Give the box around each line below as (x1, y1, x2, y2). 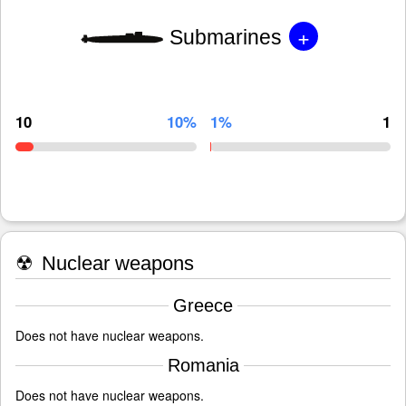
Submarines (169, 24, 282, 49)
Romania (167, 355, 239, 376)
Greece (173, 295, 233, 316)
